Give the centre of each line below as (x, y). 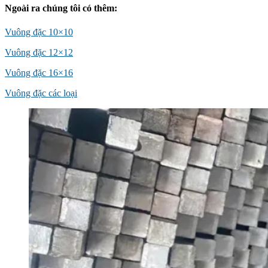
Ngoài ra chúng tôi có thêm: (61, 8)
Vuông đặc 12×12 (39, 52)
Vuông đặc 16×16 (39, 72)
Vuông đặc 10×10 (39, 32)
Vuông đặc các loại (41, 93)
